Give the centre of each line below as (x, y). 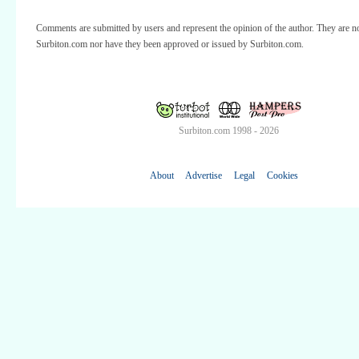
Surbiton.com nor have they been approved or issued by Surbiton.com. (170, 44)
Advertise (203, 176)
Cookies (282, 176)
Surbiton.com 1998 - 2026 (228, 131)
